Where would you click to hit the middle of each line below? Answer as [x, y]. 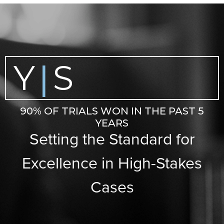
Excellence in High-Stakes [112, 163]
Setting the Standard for [112, 139]
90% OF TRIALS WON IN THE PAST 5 [112, 111]
